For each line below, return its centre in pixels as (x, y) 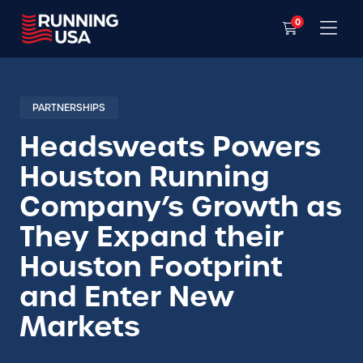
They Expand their (152, 236)
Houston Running (145, 176)
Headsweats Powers (170, 146)
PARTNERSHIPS (69, 107)
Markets (80, 326)
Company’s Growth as (181, 206)
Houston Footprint (151, 266)
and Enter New (127, 296)
